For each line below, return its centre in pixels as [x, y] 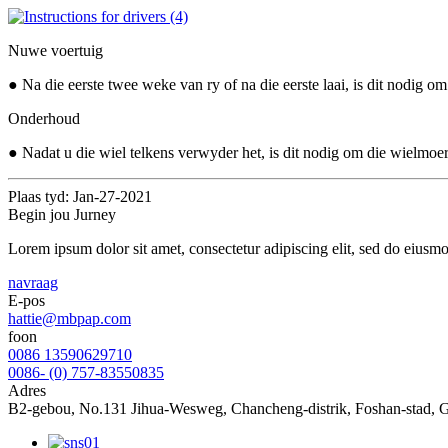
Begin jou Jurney [62, 214]
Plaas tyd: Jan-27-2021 [80, 196]
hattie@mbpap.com [69, 318]
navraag [33, 282]
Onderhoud [44, 118]
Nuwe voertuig [55, 50]
